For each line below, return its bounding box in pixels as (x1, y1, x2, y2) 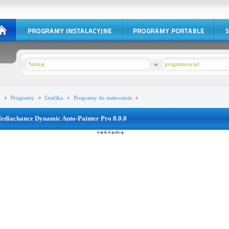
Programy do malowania (73, 95, 132, 101)
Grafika (44, 95, 63, 101)
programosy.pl (164, 61, 199, 67)
